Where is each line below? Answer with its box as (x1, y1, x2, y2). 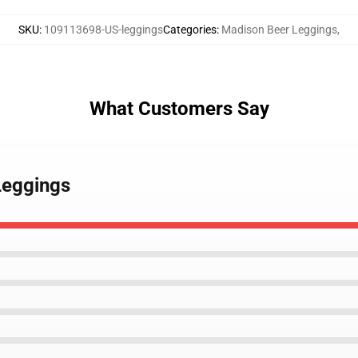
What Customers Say (89, 97, 269, 120)
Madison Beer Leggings (221, 23, 337, 36)
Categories (163, 23, 217, 36)
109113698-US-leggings (44, 23, 163, 36)
